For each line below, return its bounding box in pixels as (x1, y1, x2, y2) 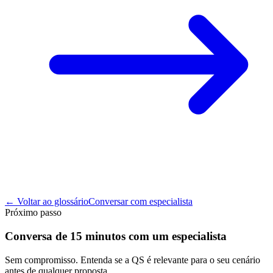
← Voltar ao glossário (5, 196, 88, 207)
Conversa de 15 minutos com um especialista (5, 230, 227, 243)
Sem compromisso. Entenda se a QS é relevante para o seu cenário (5, 254, 260, 265)
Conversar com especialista (88, 196, 193, 207)
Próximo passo (5, 207, 62, 218)
